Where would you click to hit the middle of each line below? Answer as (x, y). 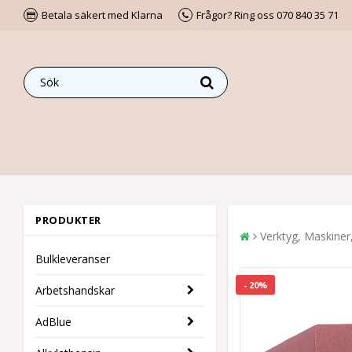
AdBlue (53, 322)
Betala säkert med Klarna (102, 15)
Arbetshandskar (75, 290)
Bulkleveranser (73, 259)
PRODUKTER (68, 220)
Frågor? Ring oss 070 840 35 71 (268, 15)
